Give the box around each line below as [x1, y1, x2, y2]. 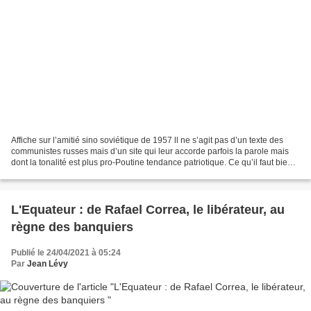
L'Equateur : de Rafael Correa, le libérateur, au [11, 203, 285, 217]
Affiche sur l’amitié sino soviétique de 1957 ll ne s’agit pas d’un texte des [11, 135, 174, 146]
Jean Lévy [27, 259, 68, 269]
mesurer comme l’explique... [11, 169, 117, 179]
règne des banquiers [11, 220, 133, 235]
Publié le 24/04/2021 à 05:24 [11, 248, 121, 258]
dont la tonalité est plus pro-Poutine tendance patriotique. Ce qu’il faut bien [11, 158, 292, 168]
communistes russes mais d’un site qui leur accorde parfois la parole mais [11, 146, 289, 157]
